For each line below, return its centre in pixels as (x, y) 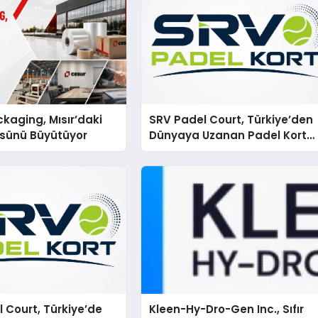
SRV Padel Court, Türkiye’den (231, 119)
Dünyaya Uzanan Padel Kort (228, 135)
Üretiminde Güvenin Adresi (225, 150)
